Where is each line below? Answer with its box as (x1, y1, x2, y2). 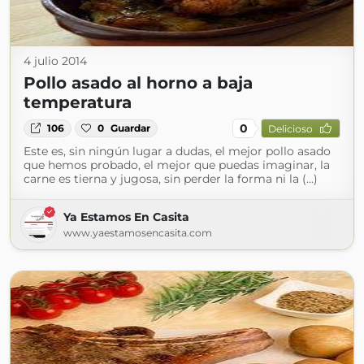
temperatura (24, 93, 132, 112)
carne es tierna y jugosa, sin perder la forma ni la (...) (24, 171, 318, 186)
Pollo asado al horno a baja (24, 73, 253, 93)
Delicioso (267, 122, 313, 135)
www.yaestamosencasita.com (63, 227, 212, 239)
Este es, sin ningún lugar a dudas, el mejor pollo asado (24, 144, 331, 158)
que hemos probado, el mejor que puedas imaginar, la (24, 158, 330, 172)
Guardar (110, 122, 151, 134)
